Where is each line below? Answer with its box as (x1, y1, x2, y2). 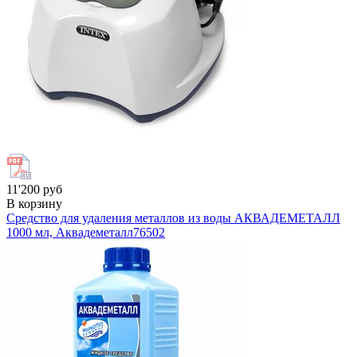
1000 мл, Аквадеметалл (6, 225, 133, 239)
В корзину (6, 196, 62, 210)
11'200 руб (6, 182, 62, 196)
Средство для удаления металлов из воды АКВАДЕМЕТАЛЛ (6, 210, 340, 225)
